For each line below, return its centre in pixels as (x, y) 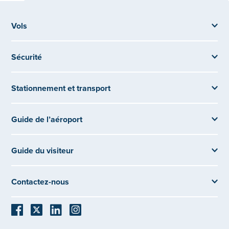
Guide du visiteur (43, 150)
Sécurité (27, 57)
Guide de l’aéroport (47, 119)
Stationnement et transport (61, 88)
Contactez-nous (40, 181)
